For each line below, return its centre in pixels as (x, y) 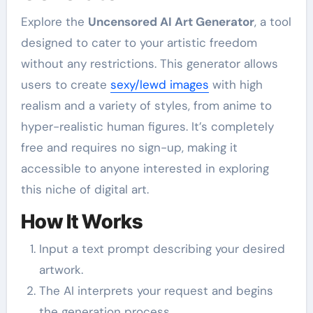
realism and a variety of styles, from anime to (146, 105)
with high (235, 84)
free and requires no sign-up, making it (129, 147)
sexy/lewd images (159, 84)
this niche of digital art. (85, 189)
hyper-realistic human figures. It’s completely (147, 126)
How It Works (81, 221)
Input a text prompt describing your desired (162, 249)
